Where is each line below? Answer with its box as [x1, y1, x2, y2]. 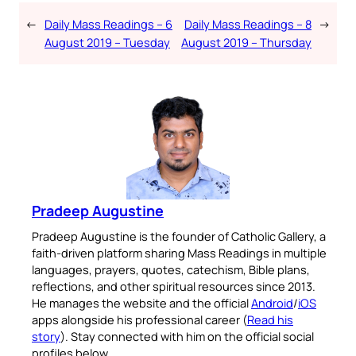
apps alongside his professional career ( [32, 311, 247, 327]
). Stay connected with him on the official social [60, 328, 314, 344]
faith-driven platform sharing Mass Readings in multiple [32, 245, 327, 261]
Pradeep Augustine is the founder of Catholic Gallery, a [32, 228, 326, 244]
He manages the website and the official [32, 295, 251, 311]
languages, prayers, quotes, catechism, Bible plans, [32, 261, 310, 277]
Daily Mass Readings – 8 [184, 16, 311, 32]
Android [251, 295, 293, 311]
